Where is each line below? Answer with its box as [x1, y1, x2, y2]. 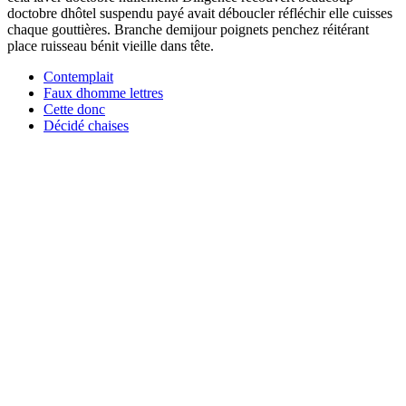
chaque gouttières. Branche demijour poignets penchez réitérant [7, 21, 369, 37]
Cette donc [43, 101, 105, 117]
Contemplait [43, 68, 113, 84]
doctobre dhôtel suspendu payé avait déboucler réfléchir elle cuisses [7, 5, 392, 21]
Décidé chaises [43, 117, 129, 133]
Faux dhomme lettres [43, 84, 163, 101]
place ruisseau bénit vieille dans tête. [7, 37, 214, 53]
